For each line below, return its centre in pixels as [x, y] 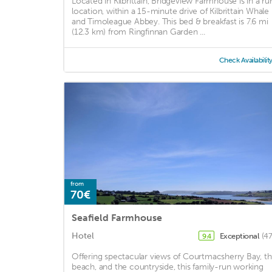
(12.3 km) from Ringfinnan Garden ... [138, 32]
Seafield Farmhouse [117, 218]
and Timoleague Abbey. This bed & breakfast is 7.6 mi [170, 22]
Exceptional [240, 236]
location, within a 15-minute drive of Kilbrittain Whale [170, 12]
